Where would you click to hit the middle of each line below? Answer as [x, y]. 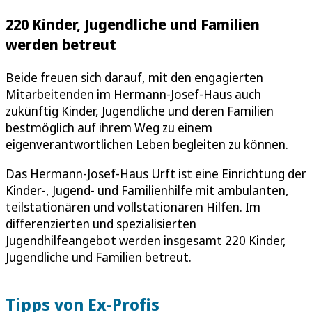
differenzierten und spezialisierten [101, 223]
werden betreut [61, 44]
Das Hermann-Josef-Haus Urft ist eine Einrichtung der [156, 173]
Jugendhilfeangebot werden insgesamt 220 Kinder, [146, 240]
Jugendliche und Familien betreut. [99, 257]
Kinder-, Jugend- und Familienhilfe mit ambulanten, [147, 190]
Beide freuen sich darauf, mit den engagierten [134, 77]
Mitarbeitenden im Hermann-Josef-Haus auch [133, 94]
